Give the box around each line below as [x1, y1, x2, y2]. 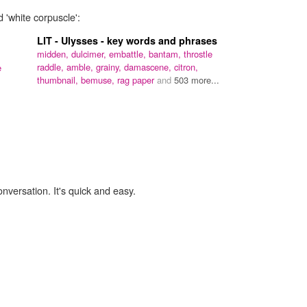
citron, [174, 60, 198, 74]
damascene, [124, 60, 174, 74]
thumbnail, [37, 73, 81, 87]
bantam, [149, 47, 184, 61]
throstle [184, 47, 212, 61]
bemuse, [81, 73, 117, 87]
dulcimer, [71, 47, 109, 61]
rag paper [117, 73, 157, 87]
